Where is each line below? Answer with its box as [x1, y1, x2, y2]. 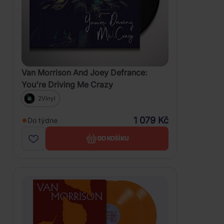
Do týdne [27, 115, 57, 124]
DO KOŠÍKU [97, 134, 129, 142]
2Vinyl [38, 94, 55, 102]
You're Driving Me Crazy [21, 79, 113, 89]
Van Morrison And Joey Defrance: [21, 67, 147, 77]
